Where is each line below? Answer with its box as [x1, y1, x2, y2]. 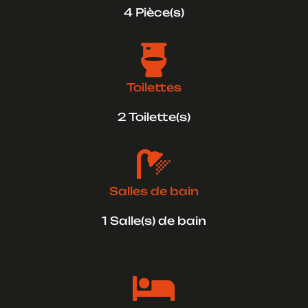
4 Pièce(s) [123, 5, 184, 20]
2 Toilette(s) [117, 110, 190, 124]
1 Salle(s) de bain [101, 214, 206, 228]
